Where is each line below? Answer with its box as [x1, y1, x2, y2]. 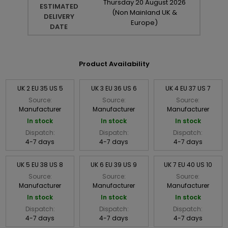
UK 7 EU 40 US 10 [163, 160, 212, 169]
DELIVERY [43, 11, 74, 21]
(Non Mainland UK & [111, 7, 177, 17]
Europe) [131, 17, 158, 27]
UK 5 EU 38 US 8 [17, 160, 64, 169]
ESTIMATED [39, 1, 78, 11]
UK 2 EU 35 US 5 [17, 83, 63, 93]
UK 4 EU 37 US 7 [165, 83, 211, 93]
